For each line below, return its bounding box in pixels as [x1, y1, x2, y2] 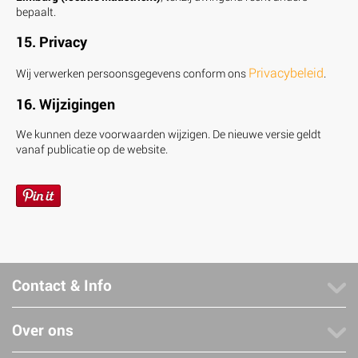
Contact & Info [12, 274, 112, 295]
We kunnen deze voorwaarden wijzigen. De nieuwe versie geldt [16, 125, 321, 141]
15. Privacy [16, 31, 87, 51]
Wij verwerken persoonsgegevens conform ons [16, 65, 249, 81]
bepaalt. [16, 3, 56, 19]
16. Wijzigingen [16, 93, 115, 113]
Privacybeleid [249, 63, 324, 81]
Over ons [12, 319, 74, 340]
